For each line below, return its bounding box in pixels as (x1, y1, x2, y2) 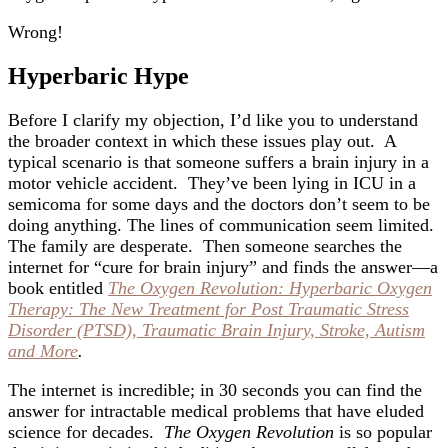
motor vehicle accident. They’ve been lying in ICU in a (8, 172, 416, 193)
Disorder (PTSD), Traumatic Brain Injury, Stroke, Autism (8, 319, 425, 340)
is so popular (334, 421, 432, 442)
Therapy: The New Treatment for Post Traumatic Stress (8, 298, 409, 319)
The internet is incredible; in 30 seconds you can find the (8, 379, 422, 400)
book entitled (8, 277, 108, 298)
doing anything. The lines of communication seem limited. (8, 214, 434, 235)
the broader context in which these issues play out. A (8, 130, 396, 151)
